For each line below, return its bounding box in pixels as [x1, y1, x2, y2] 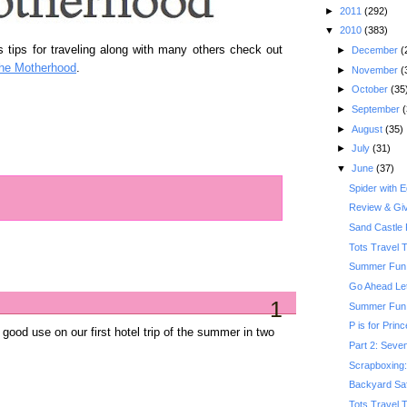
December [351, 45, 401, 56]
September [351, 104, 402, 115]
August [351, 123, 385, 134]
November [351, 64, 401, 75]
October [351, 84, 391, 95]
